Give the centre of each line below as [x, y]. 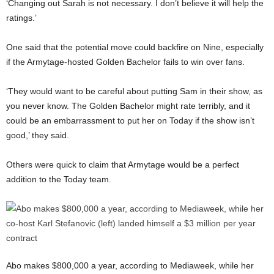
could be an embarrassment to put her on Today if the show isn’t [130, 120]
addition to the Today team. [59, 179]
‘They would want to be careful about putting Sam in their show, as [134, 91]
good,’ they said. [38, 135]
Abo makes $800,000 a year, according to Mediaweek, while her [130, 265]
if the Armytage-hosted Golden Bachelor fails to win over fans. [125, 61]
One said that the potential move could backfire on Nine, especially [135, 47]
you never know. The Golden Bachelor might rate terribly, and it [128, 106]
